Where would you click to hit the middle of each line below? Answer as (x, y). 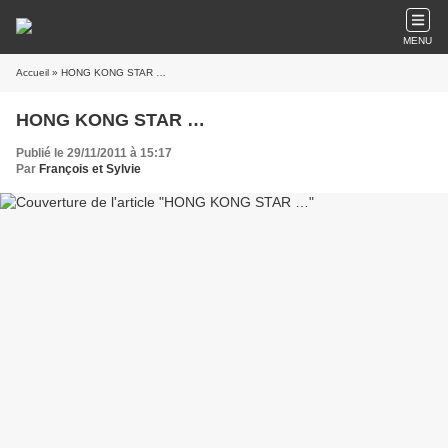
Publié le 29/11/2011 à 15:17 (94, 153)
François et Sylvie (90, 169)
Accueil (32, 72)
